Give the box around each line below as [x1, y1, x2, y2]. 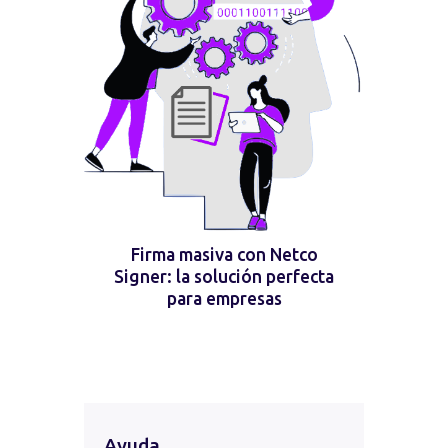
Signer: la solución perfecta [114, 266, 334, 286]
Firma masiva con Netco [130, 244, 318, 264]
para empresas [166, 288, 282, 308]
